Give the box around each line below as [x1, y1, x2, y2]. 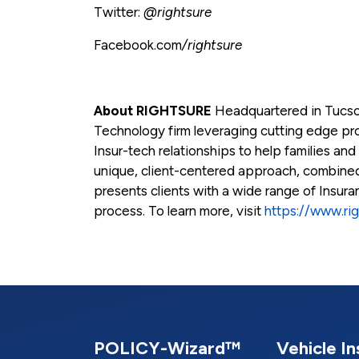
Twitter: [94, 3, 143, 20]
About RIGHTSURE [94, 102, 212, 119]
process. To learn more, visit [94, 202, 264, 219]
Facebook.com [94, 36, 182, 53]
